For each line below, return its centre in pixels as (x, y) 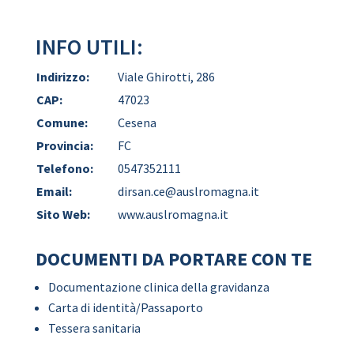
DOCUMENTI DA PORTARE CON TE (173, 259)
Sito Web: (63, 214)
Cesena (137, 122)
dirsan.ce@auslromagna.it (188, 191)
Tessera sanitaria (94, 328)
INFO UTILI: (89, 47)
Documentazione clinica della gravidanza (158, 287)
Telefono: (64, 168)
